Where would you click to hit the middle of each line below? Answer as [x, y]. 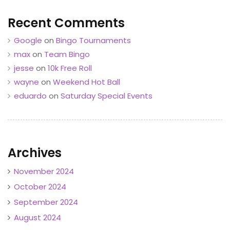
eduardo [30, 95]
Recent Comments [66, 23]
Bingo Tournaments [93, 40]
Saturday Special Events [107, 95]
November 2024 [44, 171]
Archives [35, 152]
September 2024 [46, 202]
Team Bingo [67, 54]
